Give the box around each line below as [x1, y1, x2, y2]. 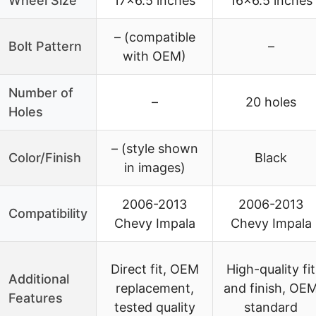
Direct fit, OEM [110, 261, 199, 276]
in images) [123, 159, 186, 175]
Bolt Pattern [8, 38, 82, 54]
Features [8, 290, 63, 305]
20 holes [245, 94, 296, 109]
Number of [8, 85, 73, 100]
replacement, [115, 280, 194, 296]
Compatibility [8, 205, 87, 221]
